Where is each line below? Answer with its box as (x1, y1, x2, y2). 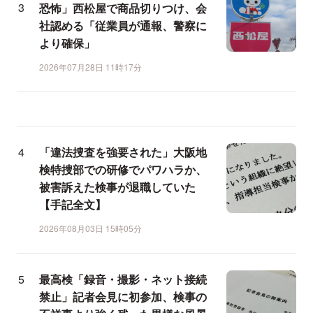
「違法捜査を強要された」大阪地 (39, 144, 207, 161)
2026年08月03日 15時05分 (39, 222, 142, 235)
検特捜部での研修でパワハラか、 (39, 161, 207, 178)
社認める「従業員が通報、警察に (39, 17, 207, 34)
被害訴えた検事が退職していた (39, 179, 196, 196)
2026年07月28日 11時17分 (39, 61, 142, 73)
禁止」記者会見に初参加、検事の (39, 289, 207, 305)
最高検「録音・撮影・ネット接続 (39, 271, 207, 288)
